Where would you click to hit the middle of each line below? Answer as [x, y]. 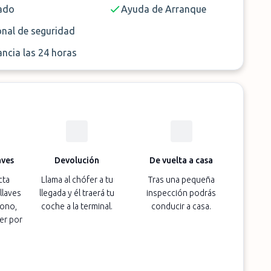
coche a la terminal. [77, 206]
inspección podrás [181, 193]
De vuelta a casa [181, 160]
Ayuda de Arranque [164, 9]
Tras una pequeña [181, 180]
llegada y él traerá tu [77, 193]
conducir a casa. [181, 206]
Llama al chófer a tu [77, 180]
